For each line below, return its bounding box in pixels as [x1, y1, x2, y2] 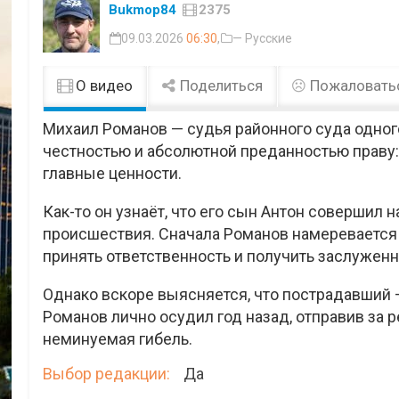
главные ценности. [43, 164, 183, 183]
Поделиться [176, 77, 264, 95]
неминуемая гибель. [43, 330, 193, 349]
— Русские [232, 31, 293, 46]
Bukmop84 [109, 2, 177, 19]
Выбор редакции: [43, 364, 171, 384]
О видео [72, 77, 134, 95]
